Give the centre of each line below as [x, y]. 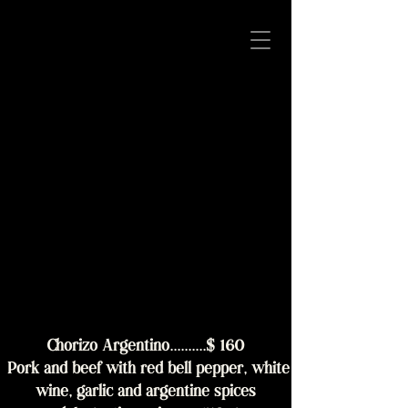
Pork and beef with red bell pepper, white [146, 370]
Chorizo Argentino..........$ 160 [146, 347]
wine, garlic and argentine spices [146, 393]
